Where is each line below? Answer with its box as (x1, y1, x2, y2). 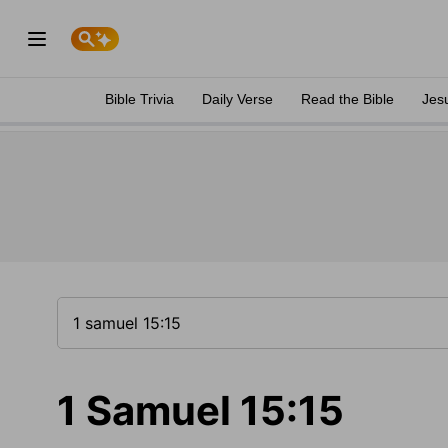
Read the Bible (301, 91, 394, 107)
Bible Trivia (105, 91, 174, 107)
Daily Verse (202, 91, 273, 107)
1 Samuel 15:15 (57, 386, 344, 435)
